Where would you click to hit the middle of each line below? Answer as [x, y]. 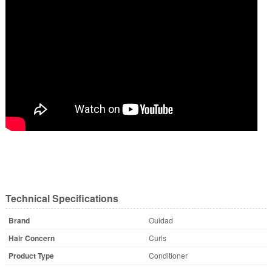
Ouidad [161, 220]
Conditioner [168, 255]
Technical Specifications [62, 198]
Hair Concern [31, 238]
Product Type [31, 255]
